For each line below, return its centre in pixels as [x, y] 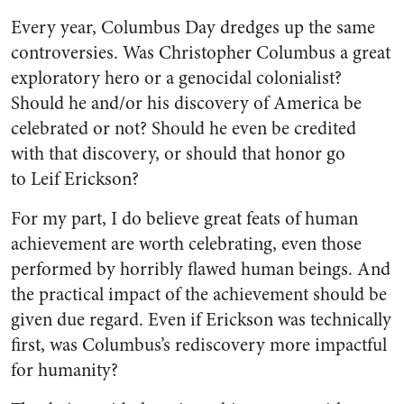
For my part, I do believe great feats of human [184, 219]
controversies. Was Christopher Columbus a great [201, 53]
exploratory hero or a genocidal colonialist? [176, 78]
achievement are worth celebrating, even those [186, 244]
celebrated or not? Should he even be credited [184, 129]
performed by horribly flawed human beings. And [201, 270]
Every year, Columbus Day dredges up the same [193, 28]
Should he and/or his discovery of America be [186, 104]
